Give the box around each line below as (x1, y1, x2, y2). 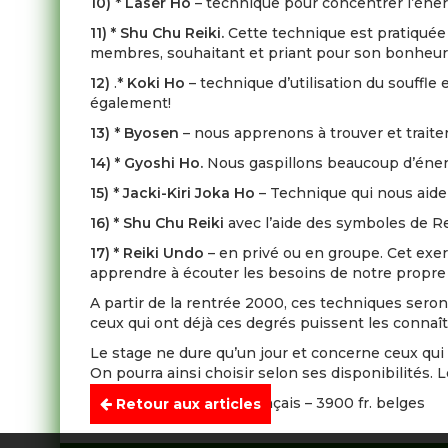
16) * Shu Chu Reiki (90, 214, 229, 232)
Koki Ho (127, 74, 186, 92)
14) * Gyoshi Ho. (90, 154, 208, 172)
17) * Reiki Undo (90, 244, 209, 262)
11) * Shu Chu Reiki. (90, 24, 229, 42)
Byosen (124, 124, 180, 142)
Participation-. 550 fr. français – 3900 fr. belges (90, 394, 426, 412)
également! (90, 94, 172, 112)
